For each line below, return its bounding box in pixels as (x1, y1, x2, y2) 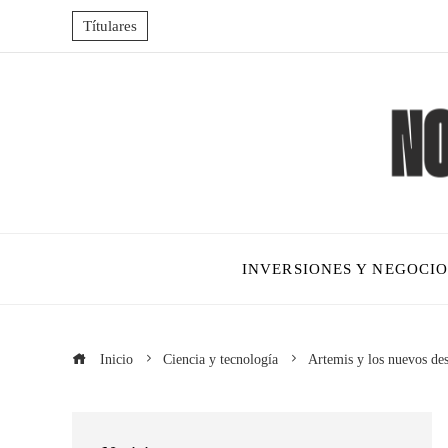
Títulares (83, 18, 137, 34)
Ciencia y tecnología (163, 351, 278, 367)
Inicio (96, 351, 133, 367)
